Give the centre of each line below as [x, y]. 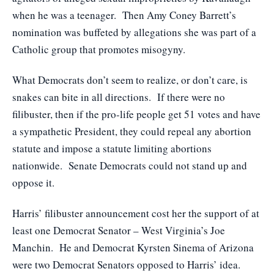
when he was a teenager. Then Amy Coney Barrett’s [124, 15]
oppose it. [33, 183]
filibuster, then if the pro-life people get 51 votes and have [136, 114]
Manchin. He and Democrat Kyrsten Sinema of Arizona [133, 247]
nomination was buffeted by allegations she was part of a [134, 32]
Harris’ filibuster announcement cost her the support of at [136, 213]
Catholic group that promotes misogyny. [102, 49]
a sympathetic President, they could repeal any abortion [132, 131]
